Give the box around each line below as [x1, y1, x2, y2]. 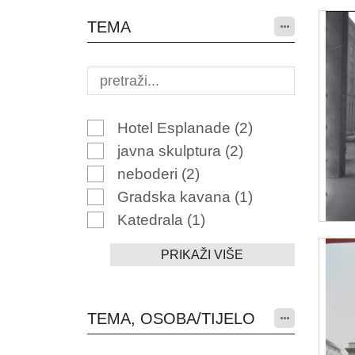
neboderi [116, 166, 181, 182]
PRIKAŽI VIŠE [161, 248, 244, 261]
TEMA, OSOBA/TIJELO [86, 310, 255, 327]
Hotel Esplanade [116, 120, 235, 136]
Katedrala [116, 212, 187, 228]
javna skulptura [116, 143, 225, 159]
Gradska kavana [116, 189, 235, 205]
